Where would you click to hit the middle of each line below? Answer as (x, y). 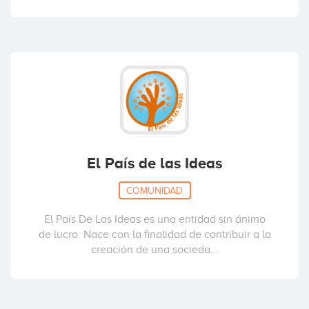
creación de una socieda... (154, 250)
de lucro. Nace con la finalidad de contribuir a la (154, 235)
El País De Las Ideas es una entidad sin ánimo (154, 220)
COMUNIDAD (154, 190)
